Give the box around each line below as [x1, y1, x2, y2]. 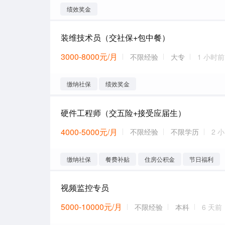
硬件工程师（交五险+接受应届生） [60, 106, 186, 119]
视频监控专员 [60, 182, 109, 193]
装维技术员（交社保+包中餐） [60, 32, 170, 44]
